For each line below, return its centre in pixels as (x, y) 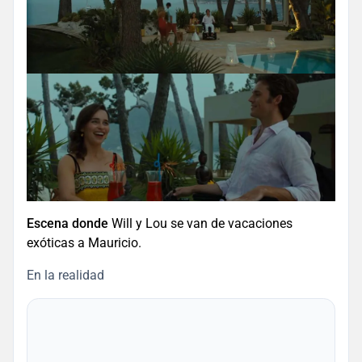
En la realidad (65, 276)
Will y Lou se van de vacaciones (200, 224)
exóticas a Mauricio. (84, 243)
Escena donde (67, 224)
